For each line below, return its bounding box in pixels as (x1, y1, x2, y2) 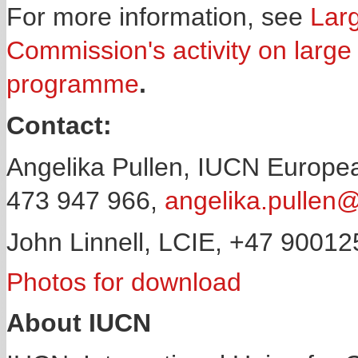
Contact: (6, 111, 112, 140)
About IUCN (6, 308, 151, 337)
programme (6, 70, 139, 98)
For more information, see (6, 2, 310, 31)
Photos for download (6, 268, 241, 296)
